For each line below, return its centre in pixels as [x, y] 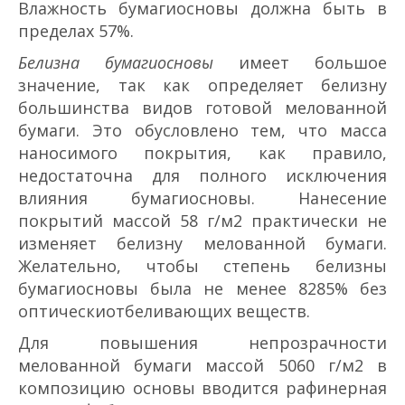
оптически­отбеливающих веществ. [164, 311]
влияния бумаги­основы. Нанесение [202, 198]
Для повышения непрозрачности [202, 343]
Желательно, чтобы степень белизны [202, 266]
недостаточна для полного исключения [202, 176]
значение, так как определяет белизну [202, 85]
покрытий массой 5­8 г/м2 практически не [202, 221]
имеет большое [300, 63]
